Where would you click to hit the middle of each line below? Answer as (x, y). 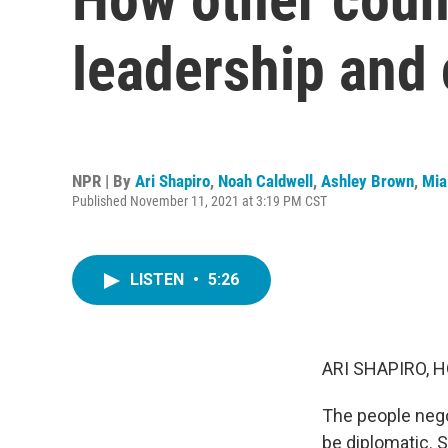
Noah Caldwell (265, 180)
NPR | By (103, 180)
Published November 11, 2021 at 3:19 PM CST (199, 200)
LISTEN (159, 279)
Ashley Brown (367, 180)
